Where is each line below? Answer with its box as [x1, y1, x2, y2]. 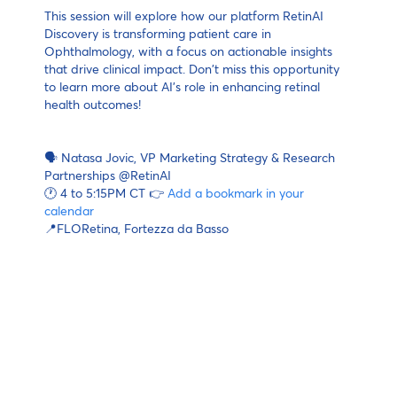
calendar [44, 202, 94, 219]
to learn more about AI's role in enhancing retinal [44, 78, 320, 95]
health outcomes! [44, 96, 141, 113]
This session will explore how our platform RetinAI [44, 7, 323, 24]
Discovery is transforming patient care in [44, 25, 271, 42]
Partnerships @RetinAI [44, 167, 175, 183]
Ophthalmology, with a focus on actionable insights [44, 43, 332, 59]
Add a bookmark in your [167, 184, 304, 201]
